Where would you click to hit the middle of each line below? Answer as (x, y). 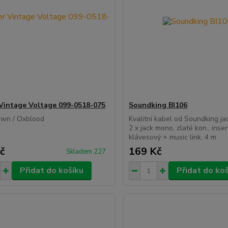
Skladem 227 (87, 152)
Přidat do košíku (51, 170)
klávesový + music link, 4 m (173, 137)
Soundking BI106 (158, 105)
